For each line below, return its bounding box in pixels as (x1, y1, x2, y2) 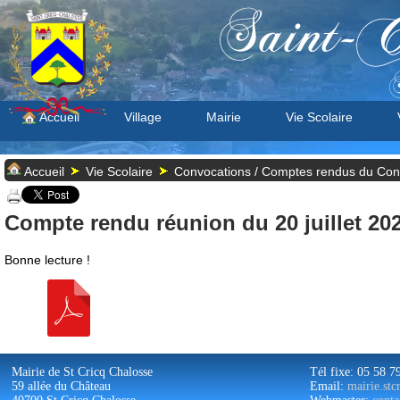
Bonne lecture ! (4, 253, 90, 267)
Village (124, 110, 162, 124)
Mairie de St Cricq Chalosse (12, 365, 153, 379)
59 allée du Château (12, 379, 111, 393)
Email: (310, 379, 347, 393)
